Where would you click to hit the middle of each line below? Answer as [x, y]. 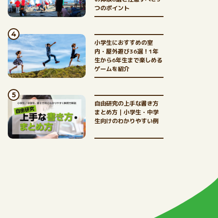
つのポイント [112, 8]
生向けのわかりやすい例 [127, 121]
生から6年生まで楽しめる [128, 60]
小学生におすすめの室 [124, 43]
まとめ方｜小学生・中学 [127, 112]
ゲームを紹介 [112, 69]
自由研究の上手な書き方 [127, 103]
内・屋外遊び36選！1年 [127, 51]
